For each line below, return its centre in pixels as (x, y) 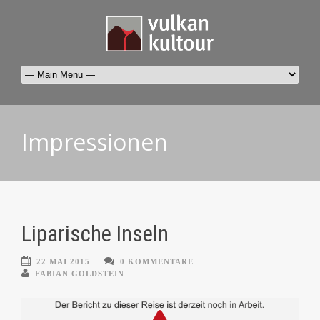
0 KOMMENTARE (157, 262)
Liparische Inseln (95, 234)
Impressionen (95, 142)
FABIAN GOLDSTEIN (80, 274)
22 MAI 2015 (63, 262)
